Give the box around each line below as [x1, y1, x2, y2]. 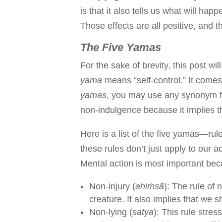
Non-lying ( [89, 207, 132, 217]
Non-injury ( [89, 181, 135, 191]
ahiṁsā [135, 181, 164, 191]
